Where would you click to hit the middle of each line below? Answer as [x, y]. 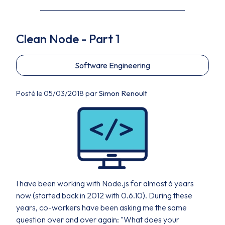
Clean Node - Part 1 [68, 39]
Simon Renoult [123, 93]
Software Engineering [113, 65]
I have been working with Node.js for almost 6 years [105, 183]
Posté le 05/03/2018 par [58, 93]
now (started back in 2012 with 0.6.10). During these [104, 195]
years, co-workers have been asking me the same [101, 207]
